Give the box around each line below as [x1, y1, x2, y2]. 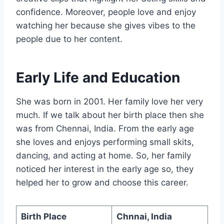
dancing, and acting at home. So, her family [16, 150, 191, 160]
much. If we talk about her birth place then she [16, 109, 204, 120]
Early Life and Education [16, 68, 180, 86]
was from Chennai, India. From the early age [16, 123, 194, 133]
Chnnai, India [116, 211, 172, 221]
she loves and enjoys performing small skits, [16, 136, 194, 147]
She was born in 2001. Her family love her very [16, 96, 203, 106]
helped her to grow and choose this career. [16, 177, 188, 187]
